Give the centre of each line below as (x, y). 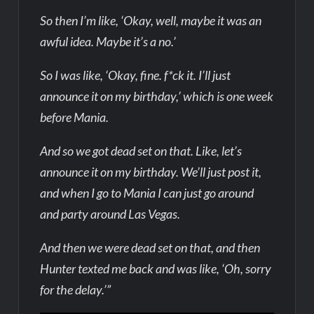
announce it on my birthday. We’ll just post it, (151, 171)
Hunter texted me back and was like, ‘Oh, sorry (156, 268)
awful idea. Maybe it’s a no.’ (108, 41)
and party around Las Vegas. (110, 213)
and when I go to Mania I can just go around (147, 192)
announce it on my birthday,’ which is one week (157, 96)
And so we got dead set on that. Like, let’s (141, 150)
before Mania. (75, 117)
